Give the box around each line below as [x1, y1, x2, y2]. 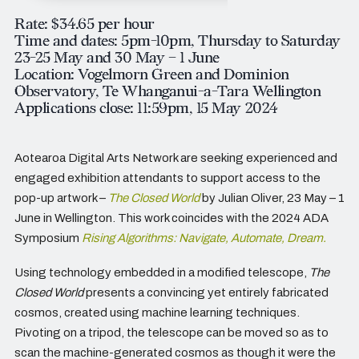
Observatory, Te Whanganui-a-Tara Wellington [14, 83, 321, 102]
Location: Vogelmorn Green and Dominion [14, 66, 289, 85]
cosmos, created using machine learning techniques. [14, 306, 300, 320]
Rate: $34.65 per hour [14, 15, 155, 34]
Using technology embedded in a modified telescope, [14, 266, 309, 280]
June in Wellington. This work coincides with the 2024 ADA [14, 212, 329, 225]
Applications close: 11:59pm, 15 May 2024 [14, 99, 278, 119]
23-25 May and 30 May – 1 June [14, 49, 220, 68]
